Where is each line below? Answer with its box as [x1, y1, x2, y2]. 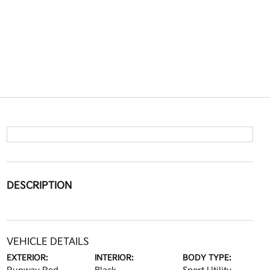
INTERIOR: [94, 253, 134, 263]
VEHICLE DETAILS [6, 236, 89, 248]
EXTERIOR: [6, 253, 48, 263]
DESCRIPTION [6, 180, 72, 192]
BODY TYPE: [183, 253, 232, 263]
